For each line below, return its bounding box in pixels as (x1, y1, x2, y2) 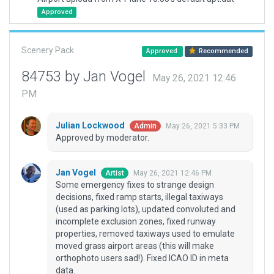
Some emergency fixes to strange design (56, 180, 214, 190)
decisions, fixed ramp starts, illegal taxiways (56, 192, 223, 202)
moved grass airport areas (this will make (56, 241, 214, 251)
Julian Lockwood (56, 120, 127, 131)
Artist (105, 169, 124, 178)
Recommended (197, 47, 249, 55)
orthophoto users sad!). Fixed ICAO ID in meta (56, 253, 229, 264)
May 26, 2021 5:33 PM (166, 122, 240, 131)
